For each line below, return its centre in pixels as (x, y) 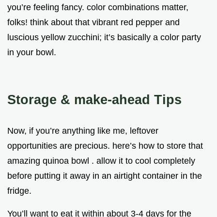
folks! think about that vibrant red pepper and (93, 22)
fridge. (19, 191)
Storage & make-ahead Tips (94, 99)
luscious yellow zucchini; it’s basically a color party (104, 37)
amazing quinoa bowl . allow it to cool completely (101, 161)
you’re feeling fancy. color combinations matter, (98, 7)
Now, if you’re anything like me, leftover (83, 131)
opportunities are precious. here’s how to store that (105, 146)
